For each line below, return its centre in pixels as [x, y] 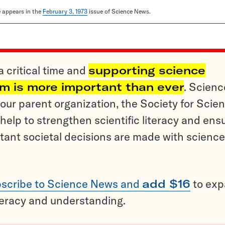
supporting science [147, 71]
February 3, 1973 [65, 12]
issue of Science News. [119, 12]
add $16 [166, 184]
